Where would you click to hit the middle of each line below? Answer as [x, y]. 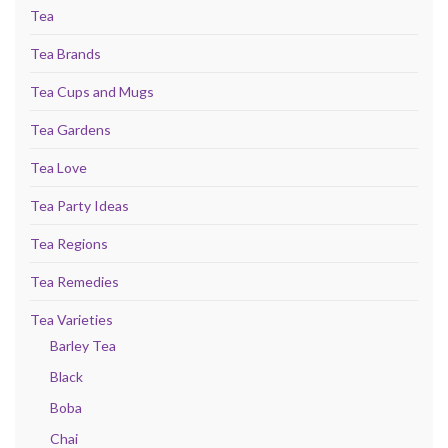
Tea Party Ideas [79, 206]
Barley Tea [83, 346]
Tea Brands [65, 54]
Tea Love [58, 168]
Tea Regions [69, 244]
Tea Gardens [70, 130]
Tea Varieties [71, 320]
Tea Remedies [74, 282]
